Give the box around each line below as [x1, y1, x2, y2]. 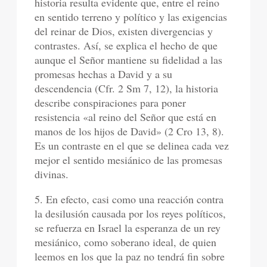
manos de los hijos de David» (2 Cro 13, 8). [35, 124, 225, 138]
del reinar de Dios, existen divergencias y [35, 24, 213, 38]
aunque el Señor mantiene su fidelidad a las [35, 52, 223, 67]
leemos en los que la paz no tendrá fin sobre [35, 249, 225, 263]
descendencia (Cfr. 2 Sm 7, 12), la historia [35, 81, 219, 95]
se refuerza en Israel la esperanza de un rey [35, 221, 221, 235]
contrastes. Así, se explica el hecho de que [35, 38, 218, 52]
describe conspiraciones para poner [35, 95, 187, 110]
